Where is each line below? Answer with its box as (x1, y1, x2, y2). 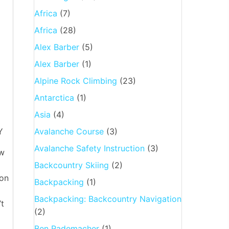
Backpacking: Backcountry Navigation (34, 193, 181, 204)
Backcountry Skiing (34, 159, 109, 170)
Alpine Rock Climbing (34, 75, 117, 86)
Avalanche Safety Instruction (34, 143, 145, 153)
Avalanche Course (34, 126, 104, 136)
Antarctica (34, 92, 74, 103)
